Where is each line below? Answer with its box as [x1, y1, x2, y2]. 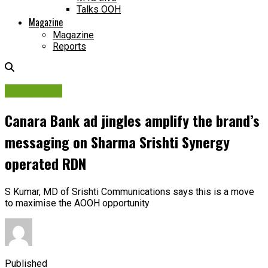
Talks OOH [77, 4, 121, 16]
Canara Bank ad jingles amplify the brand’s [5, 109, 260, 131]
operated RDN [5, 152, 86, 174]
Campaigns [5, 84, 62, 98]
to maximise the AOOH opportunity [5, 197, 150, 209]
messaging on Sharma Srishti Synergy [5, 130, 230, 153]
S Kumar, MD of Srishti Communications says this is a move [5, 185, 254, 197]
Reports [53, 41, 86, 53]
